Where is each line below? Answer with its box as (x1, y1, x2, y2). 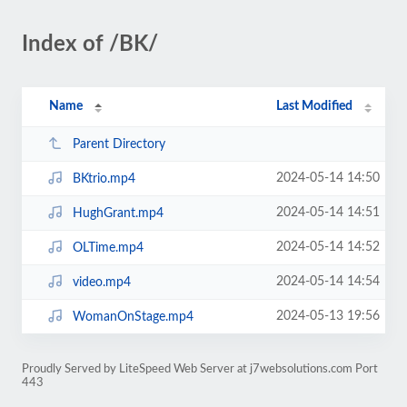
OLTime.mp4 (72, 241, 144, 254)
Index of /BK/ (22, 34, 158, 55)
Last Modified (276, 100, 353, 113)
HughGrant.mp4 (72, 206, 164, 220)
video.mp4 (72, 275, 131, 289)
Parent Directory (72, 137, 165, 151)
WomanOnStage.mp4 (72, 310, 194, 323)
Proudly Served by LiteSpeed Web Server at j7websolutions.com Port (22, 363, 378, 374)
